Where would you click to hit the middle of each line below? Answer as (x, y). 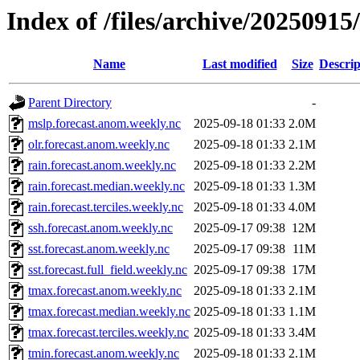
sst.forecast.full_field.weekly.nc (108, 270)
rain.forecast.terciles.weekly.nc (106, 207)
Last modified (239, 64)
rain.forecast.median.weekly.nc (106, 186)
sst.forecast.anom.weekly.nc (99, 249)
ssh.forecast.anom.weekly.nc (100, 228)
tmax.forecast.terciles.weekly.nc (108, 333)
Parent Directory (70, 103)
